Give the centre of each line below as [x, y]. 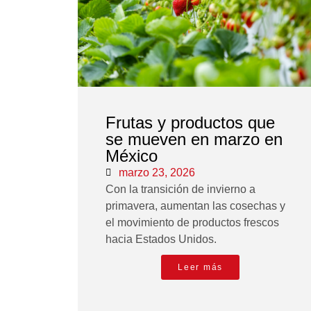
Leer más [200, 268]
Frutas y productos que [190, 123]
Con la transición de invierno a [180, 190]
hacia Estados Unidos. [161, 239]
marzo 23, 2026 [157, 173]
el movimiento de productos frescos [192, 223]
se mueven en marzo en [194, 140]
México [132, 156]
